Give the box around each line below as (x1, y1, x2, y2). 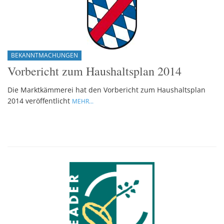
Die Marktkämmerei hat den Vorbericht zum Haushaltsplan (7, 85, 205, 95)
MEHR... (72, 97, 93, 106)
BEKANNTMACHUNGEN (11, 51, 78, 60)
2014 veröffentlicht (7, 96, 72, 106)
